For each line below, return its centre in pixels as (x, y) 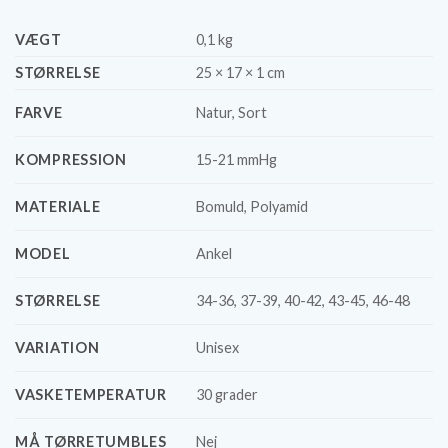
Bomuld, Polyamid (252, 207)
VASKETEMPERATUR (91, 395)
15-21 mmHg (237, 160)
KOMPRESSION (71, 160)
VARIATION (57, 348)
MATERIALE (58, 207)
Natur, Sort (232, 113)
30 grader (227, 395)
